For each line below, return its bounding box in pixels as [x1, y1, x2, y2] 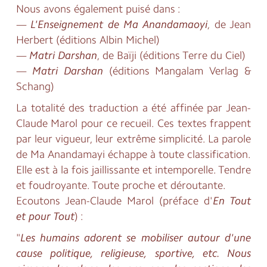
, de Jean [207, 18, 252, 32]
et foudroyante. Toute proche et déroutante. [15, 179, 226, 193]
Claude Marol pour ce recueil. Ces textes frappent [15, 117, 252, 131]
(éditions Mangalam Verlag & [103, 64, 252, 78]
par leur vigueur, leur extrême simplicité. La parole [15, 132, 252, 146]
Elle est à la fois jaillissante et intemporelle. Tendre [15, 163, 252, 177]
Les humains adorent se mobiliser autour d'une [20, 231, 252, 245]
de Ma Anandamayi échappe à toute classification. [15, 148, 252, 162]
